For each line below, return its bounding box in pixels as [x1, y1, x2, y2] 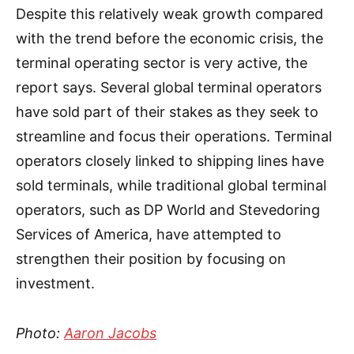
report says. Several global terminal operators [16, 79, 322, 96]
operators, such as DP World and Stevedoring [16, 201, 320, 218]
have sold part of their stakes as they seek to [16, 104, 318, 120]
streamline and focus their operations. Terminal [16, 128, 332, 145]
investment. [16, 275, 95, 292]
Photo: [16, 325, 64, 341]
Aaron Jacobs [64, 325, 156, 341]
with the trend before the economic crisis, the [16, 30, 323, 47]
